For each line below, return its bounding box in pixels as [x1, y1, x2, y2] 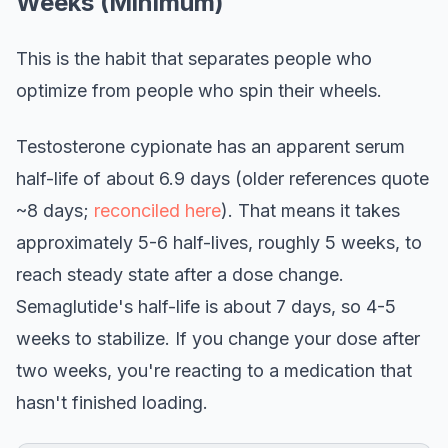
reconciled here [94, 200, 221, 222]
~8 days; [16, 200, 94, 222]
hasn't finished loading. [16, 392, 208, 414]
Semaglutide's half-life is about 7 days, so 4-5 [16, 296, 396, 318]
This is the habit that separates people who [16, 48, 372, 70]
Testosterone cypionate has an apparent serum [16, 136, 405, 158]
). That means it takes [221, 200, 400, 222]
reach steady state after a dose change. [16, 264, 344, 286]
